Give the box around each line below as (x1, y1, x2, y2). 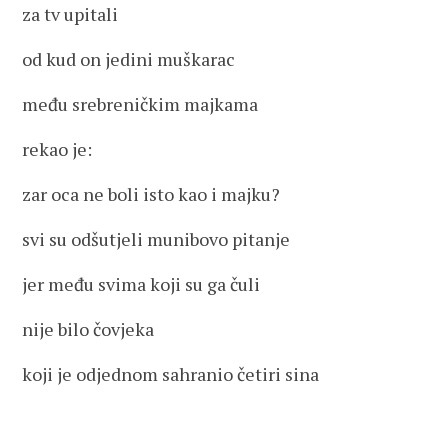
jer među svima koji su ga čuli (22, 272, 261, 296)
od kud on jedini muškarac (22, 47, 236, 71)
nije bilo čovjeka (22, 317, 155, 341)
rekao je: (22, 137, 93, 161)
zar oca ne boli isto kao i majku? (22, 182, 281, 206)
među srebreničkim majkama (22, 92, 259, 116)
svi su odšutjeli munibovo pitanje (22, 227, 291, 251)
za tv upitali (22, 2, 119, 26)
